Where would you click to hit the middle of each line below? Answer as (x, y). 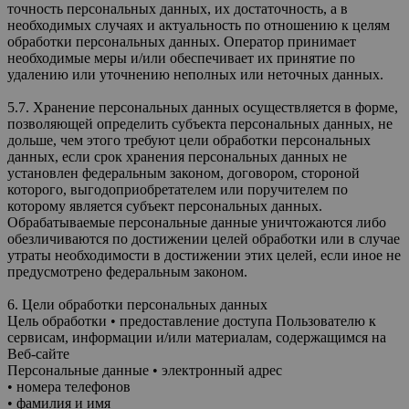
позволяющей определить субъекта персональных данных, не (200, 123)
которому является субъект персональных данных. (165, 205)
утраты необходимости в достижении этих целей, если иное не (204, 255)
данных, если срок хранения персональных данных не (177, 156)
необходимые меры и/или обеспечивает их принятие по (181, 58)
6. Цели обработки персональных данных (137, 304)
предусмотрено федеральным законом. (127, 271)
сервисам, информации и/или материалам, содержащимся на (197, 337)
